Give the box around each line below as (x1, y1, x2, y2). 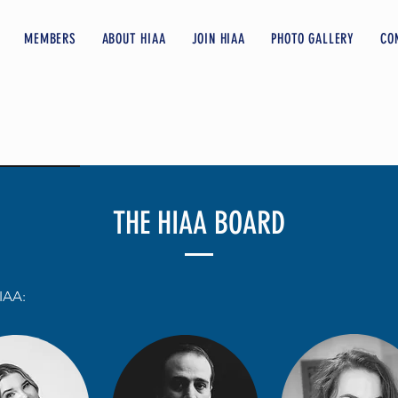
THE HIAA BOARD (112, 204, 285, 242)
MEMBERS (24, 30, 76, 47)
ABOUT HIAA (101, 30, 166, 47)
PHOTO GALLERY (270, 30, 355, 47)
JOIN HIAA (191, 30, 245, 47)
